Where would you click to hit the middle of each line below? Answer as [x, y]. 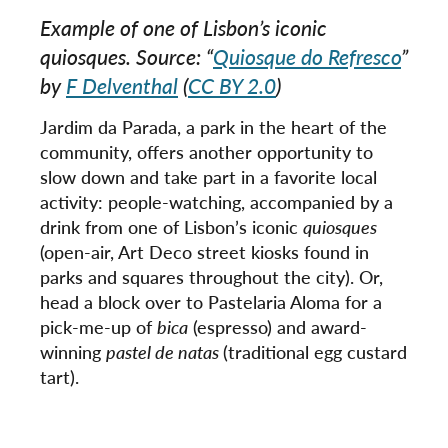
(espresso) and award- [277, 327]
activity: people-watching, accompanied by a [216, 202]
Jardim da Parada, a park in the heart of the [213, 127]
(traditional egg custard [315, 352]
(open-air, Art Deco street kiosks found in [204, 252]
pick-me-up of [98, 327]
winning [73, 352]
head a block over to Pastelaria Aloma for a [211, 302]
